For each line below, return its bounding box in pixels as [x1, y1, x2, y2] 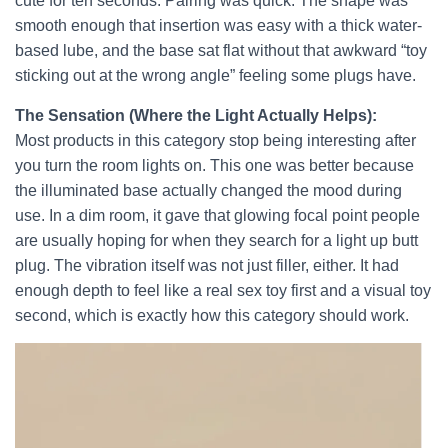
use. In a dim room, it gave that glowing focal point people [15, 207, 420, 224]
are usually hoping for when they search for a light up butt [15, 232, 418, 249]
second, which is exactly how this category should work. [15, 307, 409, 324]
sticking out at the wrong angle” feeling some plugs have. [15, 67, 416, 84]
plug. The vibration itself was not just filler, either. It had [15, 257, 399, 274]
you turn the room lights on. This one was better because [15, 157, 414, 174]
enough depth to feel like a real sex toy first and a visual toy [15, 282, 431, 299]
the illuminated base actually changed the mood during [15, 182, 402, 199]
